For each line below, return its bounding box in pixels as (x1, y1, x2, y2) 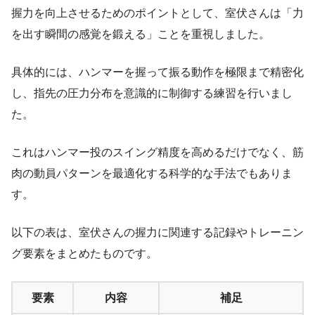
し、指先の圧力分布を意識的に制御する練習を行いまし (11, 87, 292, 100)
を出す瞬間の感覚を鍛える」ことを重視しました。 (11, 28, 270, 41)
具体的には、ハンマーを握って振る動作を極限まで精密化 (11, 66, 304, 79)
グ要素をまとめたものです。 (11, 247, 157, 260)
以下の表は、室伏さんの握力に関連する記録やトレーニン (11, 226, 304, 239)
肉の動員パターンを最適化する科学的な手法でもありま (11, 167, 292, 180)
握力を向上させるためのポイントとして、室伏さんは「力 (11, 7, 304, 20)
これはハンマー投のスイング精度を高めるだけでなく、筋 (11, 146, 304, 159)
